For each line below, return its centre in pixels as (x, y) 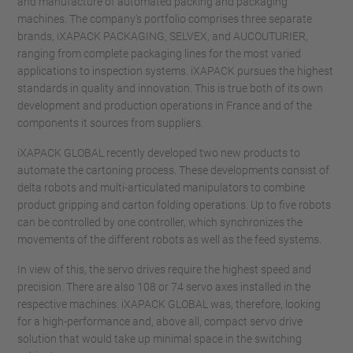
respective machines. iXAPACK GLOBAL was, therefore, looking (169, 304)
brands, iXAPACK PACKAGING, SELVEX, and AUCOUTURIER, (163, 36)
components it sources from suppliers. (110, 123)
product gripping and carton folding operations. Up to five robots (174, 205)
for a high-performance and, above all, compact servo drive (160, 321)
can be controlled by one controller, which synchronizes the (160, 222)
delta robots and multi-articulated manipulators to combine (161, 188)
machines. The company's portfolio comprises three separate (165, 19)
